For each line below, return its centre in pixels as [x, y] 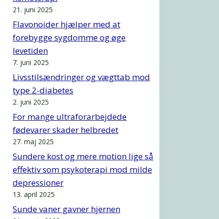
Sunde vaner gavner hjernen [66, 209]
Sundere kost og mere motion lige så [83, 156]
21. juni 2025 [33, 9]
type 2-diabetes [43, 90]
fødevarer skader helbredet [66, 130]
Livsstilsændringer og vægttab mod [81, 77]
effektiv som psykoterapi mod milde [82, 169]
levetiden [30, 50]
